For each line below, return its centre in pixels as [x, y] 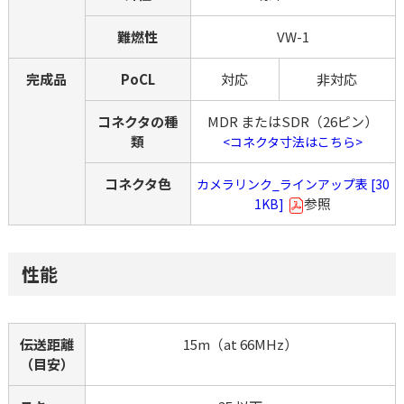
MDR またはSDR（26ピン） [293, 121]
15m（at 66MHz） [240, 344]
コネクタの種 [138, 121]
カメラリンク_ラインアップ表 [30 [293, 184]
